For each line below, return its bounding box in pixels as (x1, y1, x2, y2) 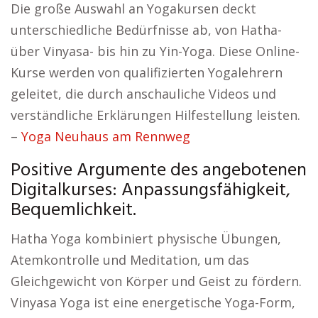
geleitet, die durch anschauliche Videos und (11, 84, 276, 102)
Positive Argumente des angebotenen (11, 155, 307, 185)
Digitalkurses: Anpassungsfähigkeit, (11, 175, 290, 205)
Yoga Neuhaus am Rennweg (21, 127, 190, 145)
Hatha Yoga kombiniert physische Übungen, (11, 229, 281, 247)
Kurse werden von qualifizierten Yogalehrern (11, 63, 283, 81)
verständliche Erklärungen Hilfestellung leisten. (11, 106, 300, 124)
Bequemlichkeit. (11, 195, 136, 225)
